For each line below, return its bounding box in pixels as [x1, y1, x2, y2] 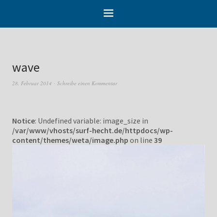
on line [128, 135, 154, 145]
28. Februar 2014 [12, 79, 52, 87]
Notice [12, 115, 35, 125]
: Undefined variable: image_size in [35, 115, 148, 125]
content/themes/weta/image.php [12, 135, 128, 145]
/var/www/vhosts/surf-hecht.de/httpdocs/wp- [12, 125, 173, 135]
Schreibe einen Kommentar [57, 79, 117, 87]
